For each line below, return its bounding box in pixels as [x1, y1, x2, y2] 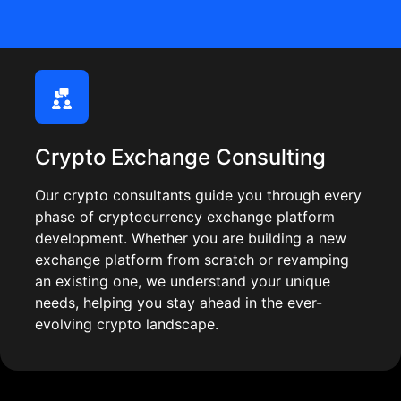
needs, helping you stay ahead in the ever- [35, 294, 322, 312]
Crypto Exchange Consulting [35, 144, 326, 171]
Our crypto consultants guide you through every [35, 186, 362, 205]
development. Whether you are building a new [35, 229, 346, 248]
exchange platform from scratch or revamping [35, 251, 349, 269]
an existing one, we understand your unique [35, 272, 330, 291]
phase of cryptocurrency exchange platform [35, 208, 335, 226]
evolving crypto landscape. [35, 315, 218, 334]
